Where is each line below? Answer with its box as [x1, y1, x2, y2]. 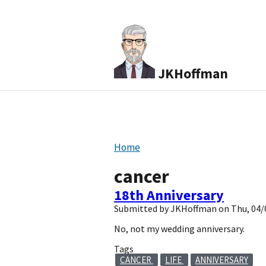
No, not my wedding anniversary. [114, 223, 245, 235]
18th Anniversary [114, 186, 224, 204]
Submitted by [114, 202, 170, 214]
